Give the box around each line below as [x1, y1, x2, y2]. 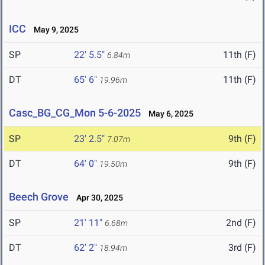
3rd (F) [228, 242, 256, 254]
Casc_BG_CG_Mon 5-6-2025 [9, 106, 141, 119]
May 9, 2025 [28, 25, 79, 35]
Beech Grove [9, 190, 69, 203]
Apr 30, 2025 [71, 193, 123, 203]
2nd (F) [226, 217, 256, 229]
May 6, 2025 [143, 109, 193, 119]
